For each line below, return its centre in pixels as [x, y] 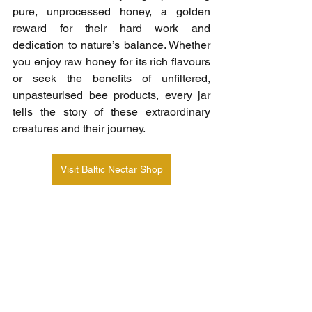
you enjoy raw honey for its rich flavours [111, 61]
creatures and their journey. [79, 128]
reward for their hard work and [111, 28]
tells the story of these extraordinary [111, 111]
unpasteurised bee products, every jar [111, 95]
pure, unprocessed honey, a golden [111, 11]
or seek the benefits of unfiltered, [111, 78]
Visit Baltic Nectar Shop [111, 169]
